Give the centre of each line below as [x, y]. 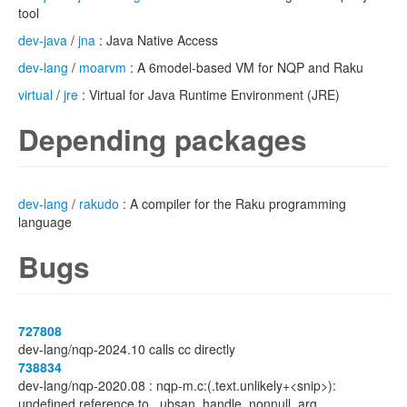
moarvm [103, 67]
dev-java [43, 40]
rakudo [99, 203]
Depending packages [163, 139]
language [45, 222]
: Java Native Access [157, 40]
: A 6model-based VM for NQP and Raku [245, 67]
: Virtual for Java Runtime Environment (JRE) [209, 94]
